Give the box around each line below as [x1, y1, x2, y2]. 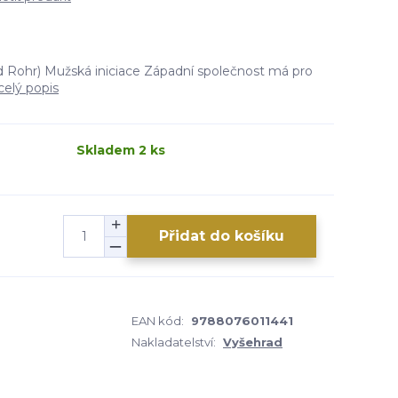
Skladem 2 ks [76, 142, 165, 158]
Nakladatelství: [131, 335, 216, 349]
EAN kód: [131, 314, 184, 328]
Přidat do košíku [159, 227, 284, 244]
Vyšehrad [223, 335, 283, 349]
